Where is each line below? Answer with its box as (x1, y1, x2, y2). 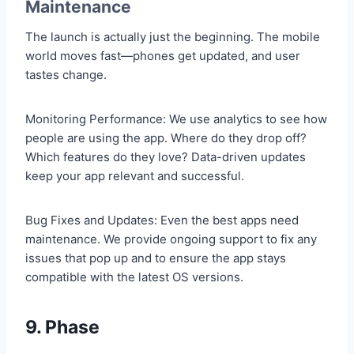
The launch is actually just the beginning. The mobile (25, 28, 320, 44)
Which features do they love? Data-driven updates (25, 149, 306, 164)
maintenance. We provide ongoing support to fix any (25, 231, 317, 247)
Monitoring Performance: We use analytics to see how (25, 111, 327, 126)
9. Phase (25, 316, 100, 339)
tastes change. (25, 66, 107, 82)
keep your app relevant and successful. (25, 168, 244, 183)
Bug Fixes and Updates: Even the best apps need (25, 212, 299, 228)
